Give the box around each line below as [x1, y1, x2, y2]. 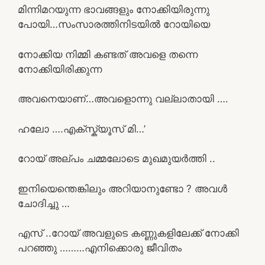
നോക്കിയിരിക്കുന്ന [18, 63, 102, 75]
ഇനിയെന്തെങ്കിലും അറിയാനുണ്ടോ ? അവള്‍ [18, 182, 227, 195]
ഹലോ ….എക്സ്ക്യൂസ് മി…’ [18, 122, 146, 135]
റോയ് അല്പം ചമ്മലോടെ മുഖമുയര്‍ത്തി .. [18, 153, 215, 164]
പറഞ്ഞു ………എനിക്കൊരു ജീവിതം [18, 242, 182, 254]
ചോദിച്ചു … [18, 197, 70, 209]
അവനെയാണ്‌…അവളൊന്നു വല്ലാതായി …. [18, 93, 228, 105]
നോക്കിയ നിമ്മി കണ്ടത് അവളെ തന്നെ [18, 48, 198, 60]
